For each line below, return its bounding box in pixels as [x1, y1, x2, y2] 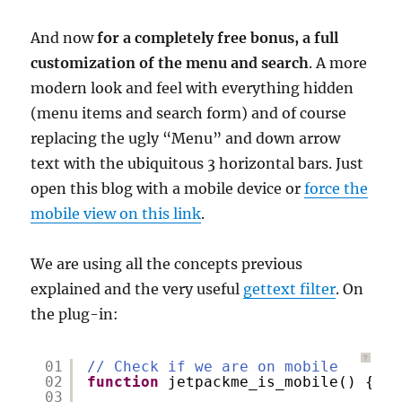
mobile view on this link [31, 205, 202, 223]
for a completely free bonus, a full [97, 29, 339, 47]
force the [304, 179, 369, 197]
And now [31, 29, 98, 47]
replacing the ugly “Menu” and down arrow [31, 129, 341, 147]
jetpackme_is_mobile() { [168, 373, 375, 390]
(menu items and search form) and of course [31, 104, 347, 122]
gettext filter [243, 280, 336, 298]
